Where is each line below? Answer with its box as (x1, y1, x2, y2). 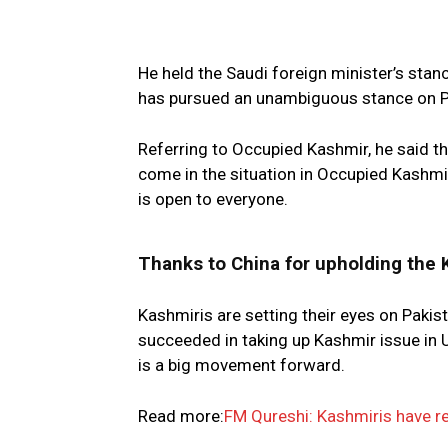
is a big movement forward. (138, 355, 345, 376)
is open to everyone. (138, 189, 288, 210)
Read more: (138, 406, 224, 427)
